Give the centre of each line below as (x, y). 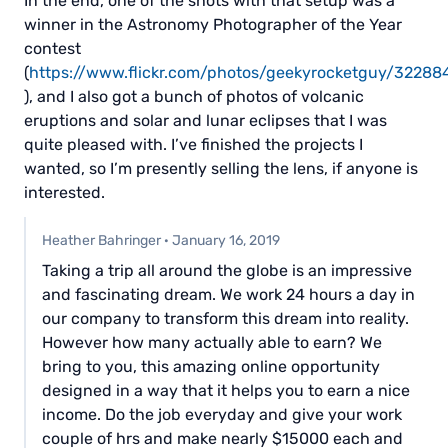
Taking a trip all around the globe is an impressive (227, 271)
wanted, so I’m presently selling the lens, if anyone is (221, 169)
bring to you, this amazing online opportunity (211, 367)
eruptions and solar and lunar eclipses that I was (205, 121)
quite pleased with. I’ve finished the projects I (193, 145)
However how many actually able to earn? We (212, 343)
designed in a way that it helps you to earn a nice (226, 391)
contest (52, 49)
